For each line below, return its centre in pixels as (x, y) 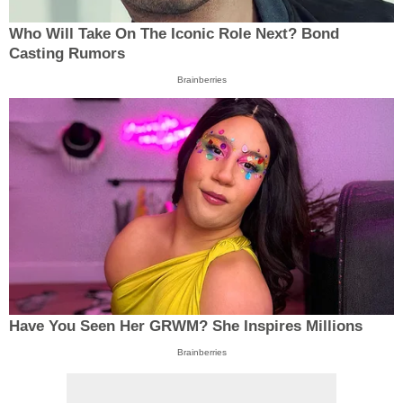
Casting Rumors (67, 54)
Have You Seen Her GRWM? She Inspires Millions (186, 326)
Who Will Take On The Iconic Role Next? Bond (174, 34)
